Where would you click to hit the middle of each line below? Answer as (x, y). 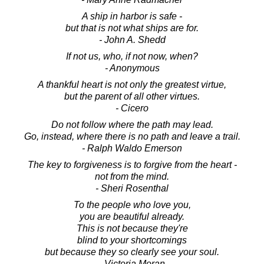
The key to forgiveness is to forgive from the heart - (132, 164)
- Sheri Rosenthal (132, 188)
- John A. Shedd (132, 39)
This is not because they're (132, 228)
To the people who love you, (132, 204)
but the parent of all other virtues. (132, 96)
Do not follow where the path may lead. (132, 124)
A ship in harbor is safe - (132, 16)
